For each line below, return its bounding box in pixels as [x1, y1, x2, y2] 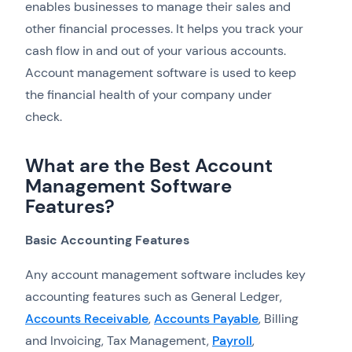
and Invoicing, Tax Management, [25, 332, 212, 350]
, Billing [258, 310, 299, 328]
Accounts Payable [154, 310, 258, 328]
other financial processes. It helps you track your [25, 20, 303, 38]
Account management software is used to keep [25, 64, 296, 82]
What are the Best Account [25, 153, 273, 178]
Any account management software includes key [25, 266, 306, 284]
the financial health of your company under [25, 86, 272, 104]
